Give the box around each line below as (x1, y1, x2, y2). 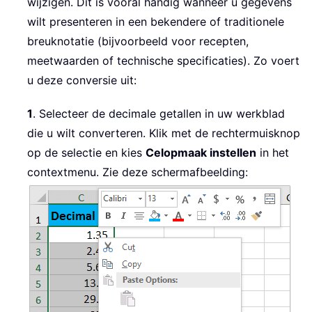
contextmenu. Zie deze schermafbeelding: (27, 165, 248, 180)
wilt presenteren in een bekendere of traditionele (27, 15, 284, 29)
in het (256, 146, 289, 160)
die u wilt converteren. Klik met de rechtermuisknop (27, 126, 300, 141)
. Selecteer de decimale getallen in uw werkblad (33, 107, 285, 121)
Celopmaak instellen (146, 146, 256, 160)
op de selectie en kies (27, 146, 146, 160)
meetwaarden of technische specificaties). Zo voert (27, 54, 299, 68)
